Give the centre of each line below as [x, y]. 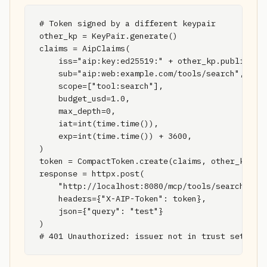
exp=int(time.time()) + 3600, [116, 136]
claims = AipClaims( [85, 48]
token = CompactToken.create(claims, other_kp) [147, 161]
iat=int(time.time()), [99, 123]
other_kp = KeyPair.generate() [108, 36]
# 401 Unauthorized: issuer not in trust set [142, 236]
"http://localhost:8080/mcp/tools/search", [147, 186]
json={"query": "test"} [101, 211]
